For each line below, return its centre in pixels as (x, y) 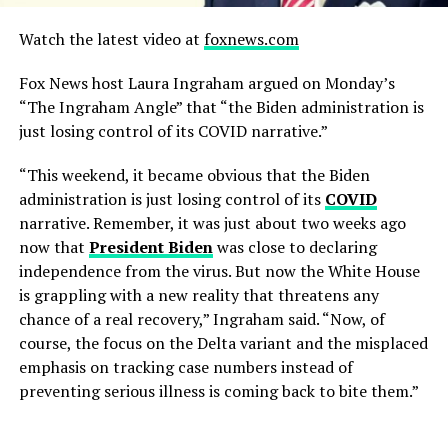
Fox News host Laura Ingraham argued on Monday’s (206, 82)
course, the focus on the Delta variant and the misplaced (223, 342)
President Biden (150, 246)
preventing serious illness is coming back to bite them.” (218, 390)
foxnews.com (251, 38)
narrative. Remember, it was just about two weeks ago (212, 222)
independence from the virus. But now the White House (219, 270)
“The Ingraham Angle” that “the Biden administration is (221, 106)
